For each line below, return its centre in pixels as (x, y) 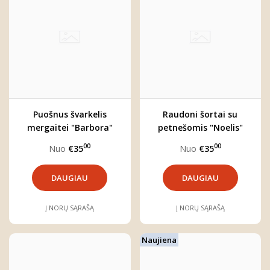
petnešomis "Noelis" (200, 127)
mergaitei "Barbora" (70, 127)
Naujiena (159, 240)
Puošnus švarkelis (70, 114)
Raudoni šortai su (200, 114)
